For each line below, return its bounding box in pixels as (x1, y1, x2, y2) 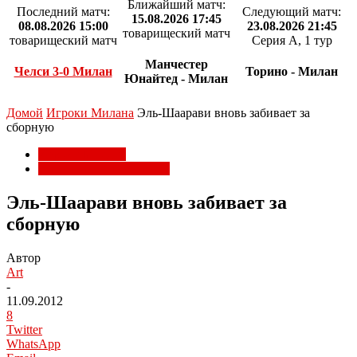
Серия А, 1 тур (251, 33, 332, 47)
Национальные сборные (38, 162, 170, 175)
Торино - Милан (245, 65, 338, 79)
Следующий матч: (242, 5, 341, 18)
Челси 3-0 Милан (14, 65, 112, 79)
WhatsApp (6, 336, 61, 351)
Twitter (6, 322, 42, 336)
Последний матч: (16, 5, 110, 18)
